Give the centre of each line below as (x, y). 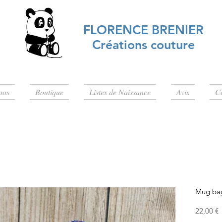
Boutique (49, 92)
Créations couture (143, 45)
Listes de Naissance (120, 92)
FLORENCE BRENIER (143, 30)
